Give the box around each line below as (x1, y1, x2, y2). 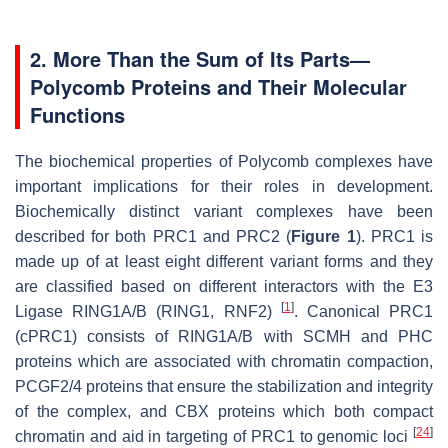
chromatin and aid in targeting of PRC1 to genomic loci (15, 427, 413, 445)
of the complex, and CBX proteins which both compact (15, 402, 433, 420)
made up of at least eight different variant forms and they (15, 252, 433, 270)
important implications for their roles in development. (15, 177, 433, 195)
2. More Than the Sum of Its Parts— (30, 43, 370, 73)
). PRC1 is (355, 227, 434, 245)
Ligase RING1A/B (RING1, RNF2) (15, 302, 281, 320)
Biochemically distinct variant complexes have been (15, 202, 433, 220)
